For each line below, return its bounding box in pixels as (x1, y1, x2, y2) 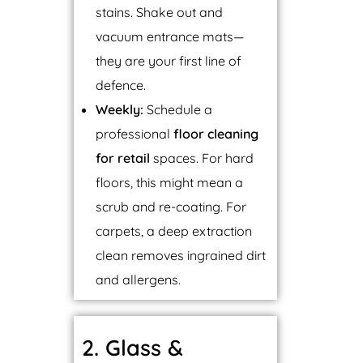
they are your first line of (96, 52, 242, 69)
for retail (96, 149, 151, 166)
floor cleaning (173, 125, 259, 142)
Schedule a (143, 100, 213, 117)
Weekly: (96, 100, 144, 117)
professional (96, 125, 174, 142)
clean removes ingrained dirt (96, 246, 267, 263)
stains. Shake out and (96, 3, 224, 20)
